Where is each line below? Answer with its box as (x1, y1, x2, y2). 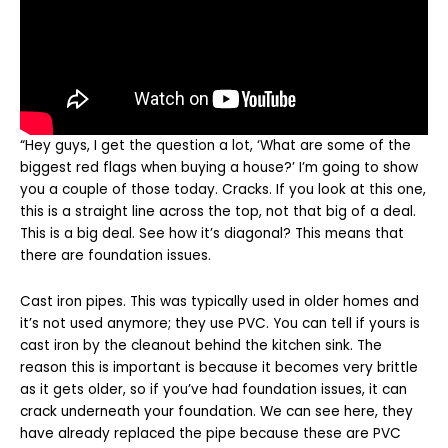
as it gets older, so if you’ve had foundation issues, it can (20, 379, 407, 399)
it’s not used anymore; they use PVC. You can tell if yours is (20, 313, 420, 333)
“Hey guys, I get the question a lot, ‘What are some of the (20, 135, 411, 155)
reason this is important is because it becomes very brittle (20, 357, 418, 377)
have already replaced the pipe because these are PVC (20, 423, 401, 443)
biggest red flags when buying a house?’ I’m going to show (20, 157, 418, 177)
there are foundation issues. (20, 245, 211, 265)
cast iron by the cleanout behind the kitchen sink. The (20, 335, 382, 355)
